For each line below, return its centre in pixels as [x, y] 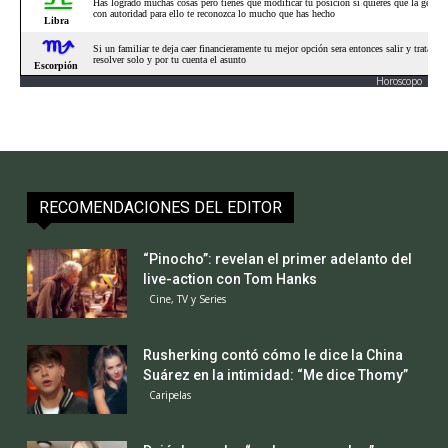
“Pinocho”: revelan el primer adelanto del [277, 258]
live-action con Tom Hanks [229, 278]
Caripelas [169, 394]
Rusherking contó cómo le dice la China [272, 354]
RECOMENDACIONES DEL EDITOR [160, 207]
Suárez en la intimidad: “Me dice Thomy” [275, 374]
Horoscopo [399, 80]
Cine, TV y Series [187, 298]
